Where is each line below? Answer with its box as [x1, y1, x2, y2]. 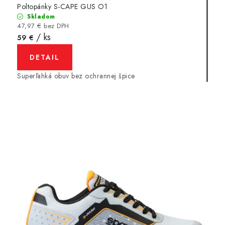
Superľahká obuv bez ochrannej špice [17, 70, 137, 81]
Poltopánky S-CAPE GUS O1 [17, 1, 107, 12]
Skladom [25, 12, 55, 21]
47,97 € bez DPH [17, 21, 69, 31]
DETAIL [30, 52, 60, 62]
